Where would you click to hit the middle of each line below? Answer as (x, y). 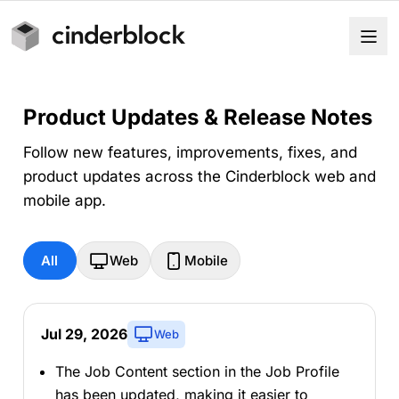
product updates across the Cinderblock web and (199, 177)
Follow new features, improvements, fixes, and (190, 153)
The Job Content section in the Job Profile (197, 371)
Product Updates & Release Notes (197, 118)
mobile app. (64, 201)
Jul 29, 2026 (84, 334)
